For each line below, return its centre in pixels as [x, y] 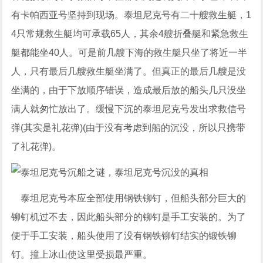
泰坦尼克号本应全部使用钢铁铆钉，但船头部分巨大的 [129, 198]
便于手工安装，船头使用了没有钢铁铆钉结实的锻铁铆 [124, 235]
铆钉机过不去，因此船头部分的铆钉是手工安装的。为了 [129, 217]
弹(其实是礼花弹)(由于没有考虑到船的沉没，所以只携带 [129, 127]
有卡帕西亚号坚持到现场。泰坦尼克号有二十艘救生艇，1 [131, 15]
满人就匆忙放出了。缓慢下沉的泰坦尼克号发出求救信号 [129, 109]
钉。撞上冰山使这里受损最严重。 [82, 254]
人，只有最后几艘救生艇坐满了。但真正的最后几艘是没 [129, 71]
